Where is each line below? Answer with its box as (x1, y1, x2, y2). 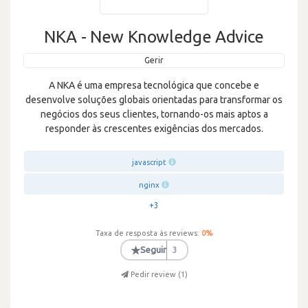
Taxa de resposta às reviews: (96, 229, 199, 237)
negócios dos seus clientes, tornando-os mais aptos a (40, 109, 268, 120)
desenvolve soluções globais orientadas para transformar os (25, 94, 283, 105)
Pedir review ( (130, 270, 181, 278)
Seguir (140, 245, 166, 254)
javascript (132, 158, 166, 166)
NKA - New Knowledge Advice (44, 27, 264, 46)
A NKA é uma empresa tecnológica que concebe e (49, 80, 259, 91)
